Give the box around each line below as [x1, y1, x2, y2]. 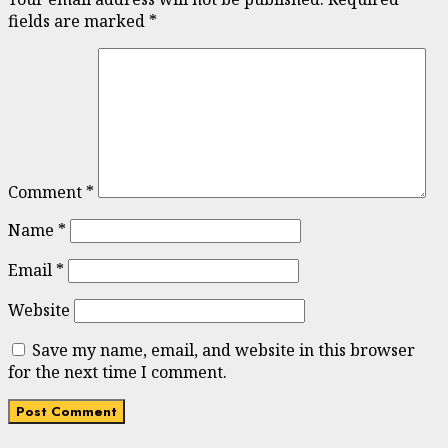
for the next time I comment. [8, 361, 227, 384]
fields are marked [8, 10, 149, 33]
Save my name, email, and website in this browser [32, 339, 415, 362]
